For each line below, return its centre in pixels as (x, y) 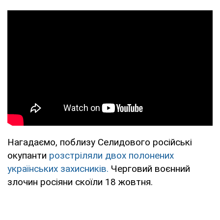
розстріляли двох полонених (111, 155)
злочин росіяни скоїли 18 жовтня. (80, 182)
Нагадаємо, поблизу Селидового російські (100, 142)
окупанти (28, 155)
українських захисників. (58, 168)
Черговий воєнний (149, 168)
